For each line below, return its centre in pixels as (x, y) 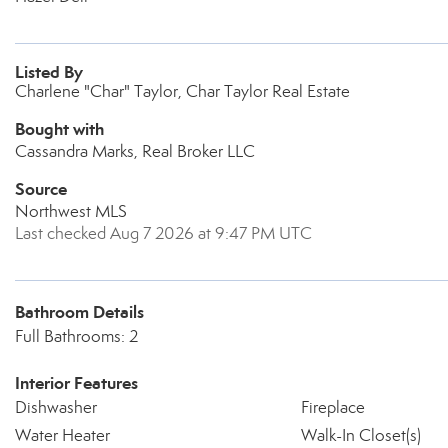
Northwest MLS (71, 211)
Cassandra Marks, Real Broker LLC (135, 151)
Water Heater (62, 435)
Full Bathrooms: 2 (76, 336)
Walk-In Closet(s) (360, 435)
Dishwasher (56, 407)
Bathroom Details (79, 312)
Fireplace (332, 407)
